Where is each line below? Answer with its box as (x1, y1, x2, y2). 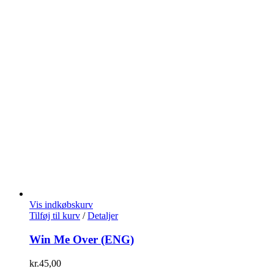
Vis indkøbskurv (29, 199, 93, 210)
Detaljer (87, 210, 118, 221)
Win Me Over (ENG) (29, 232, 134, 246)
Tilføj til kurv (29, 210, 80, 221)
